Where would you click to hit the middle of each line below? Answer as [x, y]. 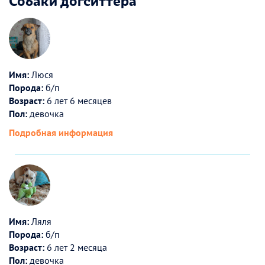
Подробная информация [61, 132]
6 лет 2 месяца [76, 247]
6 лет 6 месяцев [78, 100]
